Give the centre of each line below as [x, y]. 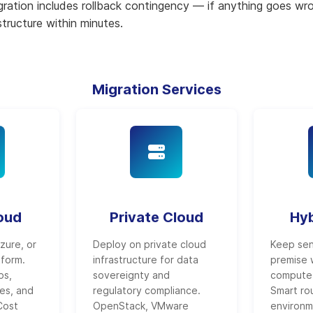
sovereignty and [131, 275]
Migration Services [156, 89]
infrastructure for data [145, 260]
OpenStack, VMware [140, 306]
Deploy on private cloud [149, 244]
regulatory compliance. [146, 290]
